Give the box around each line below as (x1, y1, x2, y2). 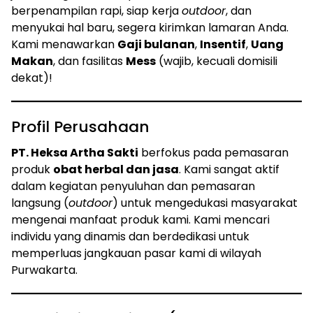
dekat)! (11, 69, 52, 86)
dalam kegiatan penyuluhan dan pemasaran (11, 177, 255, 194)
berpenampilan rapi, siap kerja (11, 2, 182, 19)
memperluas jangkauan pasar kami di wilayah (11, 245, 261, 261)
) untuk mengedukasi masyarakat (112, 194, 298, 211)
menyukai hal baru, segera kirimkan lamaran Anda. (11, 19, 289, 36)
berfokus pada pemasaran (138, 144, 289, 161)
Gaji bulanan (117, 36, 195, 52)
